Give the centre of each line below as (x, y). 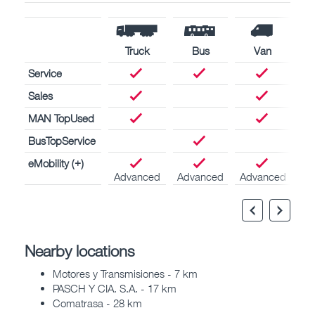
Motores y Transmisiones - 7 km (125, 274)
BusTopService (62, 140)
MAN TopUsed (61, 118)
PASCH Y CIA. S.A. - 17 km (115, 289)
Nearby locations (80, 250)
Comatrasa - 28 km (97, 303)
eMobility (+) (56, 163)
